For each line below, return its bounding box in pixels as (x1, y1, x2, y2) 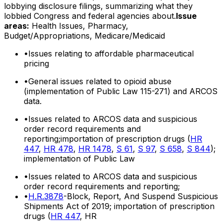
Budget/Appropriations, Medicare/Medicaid (4, 30, 165, 41)
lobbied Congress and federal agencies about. (4, 10, 176, 21)
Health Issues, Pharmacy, (32, 20, 128, 31)
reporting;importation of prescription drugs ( (24, 133, 190, 144)
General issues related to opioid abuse (28, 76, 171, 86)
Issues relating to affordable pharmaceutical (28, 48, 194, 58)
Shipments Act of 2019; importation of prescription (24, 201, 215, 211)
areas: (4, 20, 29, 31)
